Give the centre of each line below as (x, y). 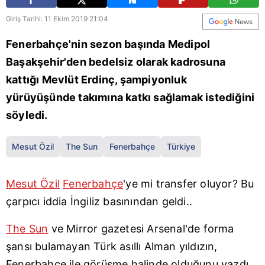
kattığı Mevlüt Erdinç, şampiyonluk (96, 79)
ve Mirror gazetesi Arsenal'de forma (141, 228)
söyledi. (27, 115)
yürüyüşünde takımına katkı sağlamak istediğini (130, 97)
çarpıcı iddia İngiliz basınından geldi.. (99, 201)
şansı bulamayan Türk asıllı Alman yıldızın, (112, 246)
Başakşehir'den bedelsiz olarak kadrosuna (116, 62)
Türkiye (181, 146)
